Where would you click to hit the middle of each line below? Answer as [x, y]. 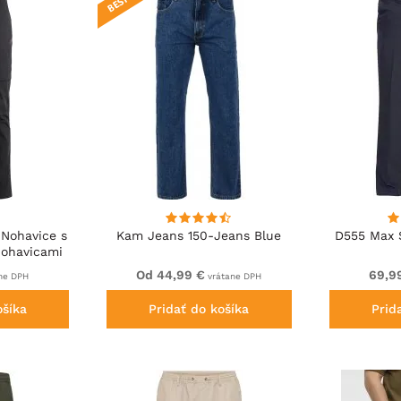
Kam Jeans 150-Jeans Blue [199, 236]
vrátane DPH [234, 277]
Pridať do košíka [199, 309]
